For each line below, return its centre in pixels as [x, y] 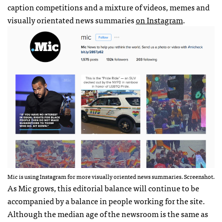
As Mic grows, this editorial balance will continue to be [103, 188]
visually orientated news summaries [72, 20]
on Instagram [159, 20]
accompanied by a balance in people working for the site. [106, 201]
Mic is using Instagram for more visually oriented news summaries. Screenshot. [111, 177]
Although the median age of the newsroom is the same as [108, 214]
